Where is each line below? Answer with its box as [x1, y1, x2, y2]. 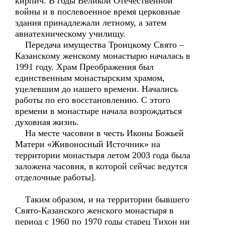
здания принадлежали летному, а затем [15, 18, 166, 28]
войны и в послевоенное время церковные [15, 7, 180, 17]
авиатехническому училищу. [15, 29, 126, 39]
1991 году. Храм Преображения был [15, 62, 154, 72]
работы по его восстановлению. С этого [15, 95, 170, 105]
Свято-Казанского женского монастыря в [15, 205, 174, 215]
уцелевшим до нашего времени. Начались [15, 84, 178, 94]
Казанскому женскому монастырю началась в [15, 51, 190, 61]
